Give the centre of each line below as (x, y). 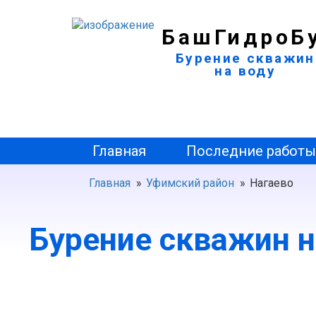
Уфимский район (190, 183)
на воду (245, 71)
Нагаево (272, 183)
